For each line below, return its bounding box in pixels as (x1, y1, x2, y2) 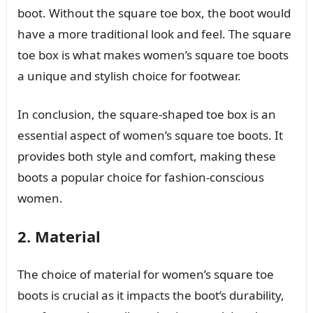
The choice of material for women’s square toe (17, 265, 274, 282)
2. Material (17, 225, 101, 247)
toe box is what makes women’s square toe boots (17, 46, 289, 63)
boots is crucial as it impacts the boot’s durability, (17, 286, 284, 303)
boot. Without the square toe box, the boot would (17, 4, 291, 21)
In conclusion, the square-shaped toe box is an (17, 105, 276, 122)
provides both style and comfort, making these (17, 147, 276, 164)
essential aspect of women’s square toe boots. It (17, 126, 283, 143)
